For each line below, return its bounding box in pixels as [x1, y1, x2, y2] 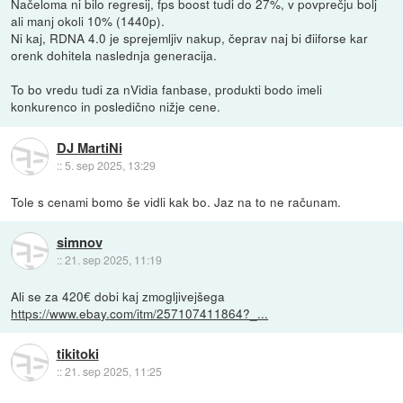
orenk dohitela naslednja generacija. [11, 46, 218, 65]
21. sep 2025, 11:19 [64, 251, 162, 267]
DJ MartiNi [56, 137, 122, 157]
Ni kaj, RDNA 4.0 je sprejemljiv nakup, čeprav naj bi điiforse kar [11, 29, 369, 48]
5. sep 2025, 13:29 [64, 157, 156, 173]
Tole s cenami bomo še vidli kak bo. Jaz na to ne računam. [11, 192, 342, 210]
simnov [56, 231, 103, 252]
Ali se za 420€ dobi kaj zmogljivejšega [11, 286, 226, 305]
